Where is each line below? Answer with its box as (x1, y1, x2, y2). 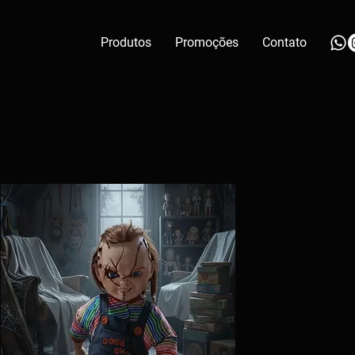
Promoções (175, 35, 239, 50)
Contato (262, 35, 307, 50)
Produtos (101, 35, 151, 50)
